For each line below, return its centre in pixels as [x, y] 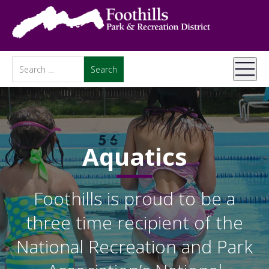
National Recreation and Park [134, 246]
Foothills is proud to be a [134, 198]
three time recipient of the [134, 222]
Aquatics [134, 156]
